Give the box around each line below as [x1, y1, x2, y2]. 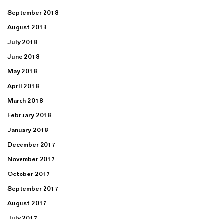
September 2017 [7, 185, 59, 193]
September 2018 [7, 9, 59, 17]
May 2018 [7, 68, 37, 75]
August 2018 [7, 24, 47, 31]
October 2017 [7, 171, 50, 178]
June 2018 [7, 53, 40, 61]
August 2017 [7, 200, 47, 207]
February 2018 [7, 112, 51, 119]
